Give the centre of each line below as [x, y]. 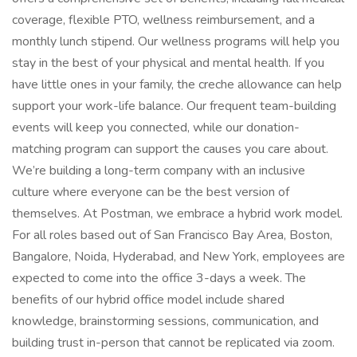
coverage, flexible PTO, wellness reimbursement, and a [163, 20]
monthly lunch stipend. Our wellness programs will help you [176, 41]
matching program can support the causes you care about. [170, 149]
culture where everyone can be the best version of [151, 192]
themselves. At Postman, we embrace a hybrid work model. [177, 214]
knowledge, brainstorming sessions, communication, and [165, 321]
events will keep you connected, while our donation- [156, 127]
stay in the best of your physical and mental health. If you [168, 63]
